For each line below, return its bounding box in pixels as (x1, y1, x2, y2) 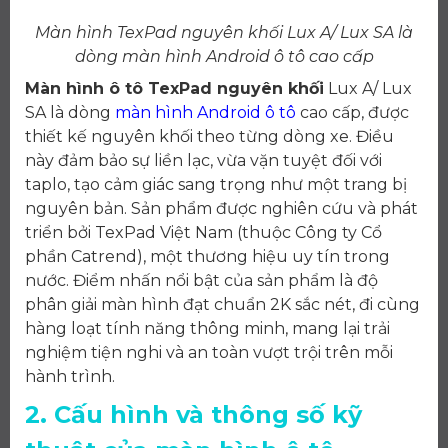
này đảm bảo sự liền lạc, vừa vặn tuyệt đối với (25, 151, 382, 171)
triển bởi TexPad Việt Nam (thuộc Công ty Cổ (25, 223, 382, 243)
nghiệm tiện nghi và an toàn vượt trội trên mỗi (25, 343, 393, 363)
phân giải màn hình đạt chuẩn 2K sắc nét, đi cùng (25, 295, 420, 315)
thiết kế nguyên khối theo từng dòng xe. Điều (25, 127, 394, 147)
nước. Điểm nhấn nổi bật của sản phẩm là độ (25, 271, 378, 291)
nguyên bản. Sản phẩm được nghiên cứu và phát (25, 199, 418, 219)
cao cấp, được (296, 103, 409, 123)
